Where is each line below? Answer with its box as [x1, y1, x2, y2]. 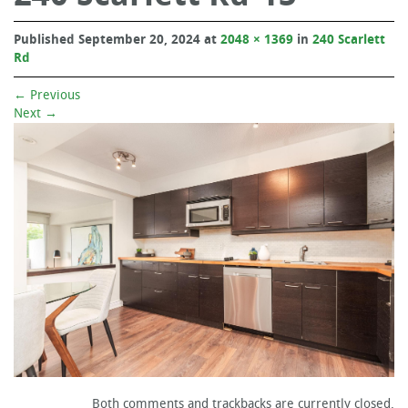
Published [14, 31, 78, 47]
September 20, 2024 [78, 31, 200, 47]
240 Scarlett [312, 31, 385, 47]
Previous [26, 87, 80, 103]
